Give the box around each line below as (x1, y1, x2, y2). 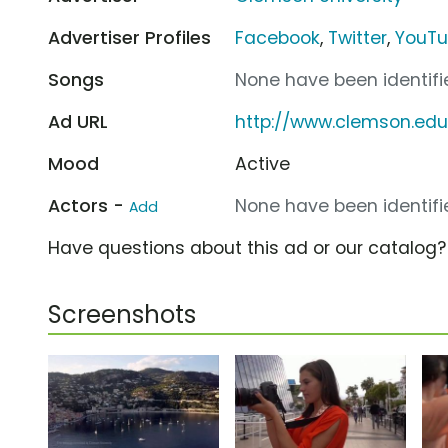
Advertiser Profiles (48, 25, 211, 50)
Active (235, 151, 291, 176)
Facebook (235, 25, 321, 50)
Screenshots (48, 297, 196, 331)
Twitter (328, 25, 388, 50)
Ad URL (48, 109, 108, 134)
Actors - (48, 193, 129, 218)
